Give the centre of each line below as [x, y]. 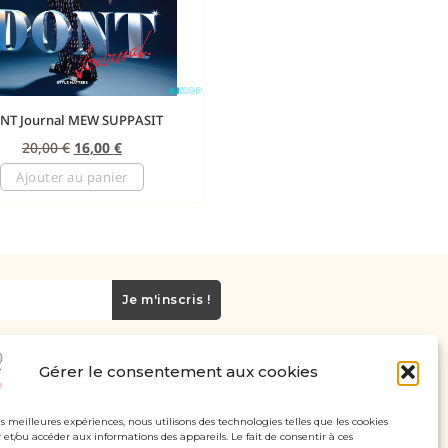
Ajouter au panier [72, 176]
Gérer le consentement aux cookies [178, 371]
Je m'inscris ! [166, 300]
